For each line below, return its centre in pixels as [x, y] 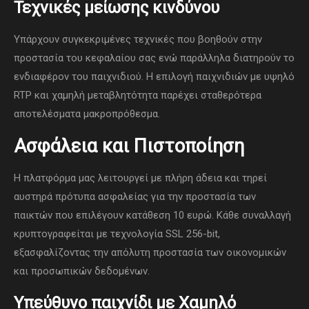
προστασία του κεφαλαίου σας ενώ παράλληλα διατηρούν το [154, 58]
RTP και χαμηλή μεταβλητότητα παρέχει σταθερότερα [138, 96]
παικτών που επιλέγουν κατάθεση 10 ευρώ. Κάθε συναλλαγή [152, 216]
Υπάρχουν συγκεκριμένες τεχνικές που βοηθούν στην [138, 40]
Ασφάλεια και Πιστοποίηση [129, 147]
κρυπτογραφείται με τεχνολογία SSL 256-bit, [117, 234]
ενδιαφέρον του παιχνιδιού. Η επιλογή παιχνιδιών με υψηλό [154, 77]
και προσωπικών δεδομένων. [82, 271]
